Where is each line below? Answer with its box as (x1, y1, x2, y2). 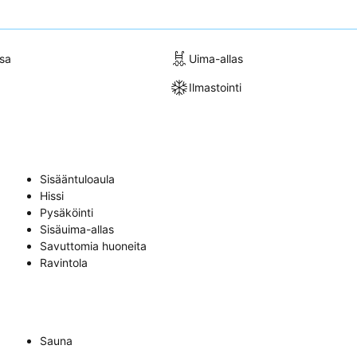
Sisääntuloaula (40, 171, 115, 186)
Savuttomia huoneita (40, 238, 147, 253)
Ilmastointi (189, 80, 242, 95)
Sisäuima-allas (40, 222, 114, 236)
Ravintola (40, 255, 88, 269)
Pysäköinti (40, 205, 93, 219)
